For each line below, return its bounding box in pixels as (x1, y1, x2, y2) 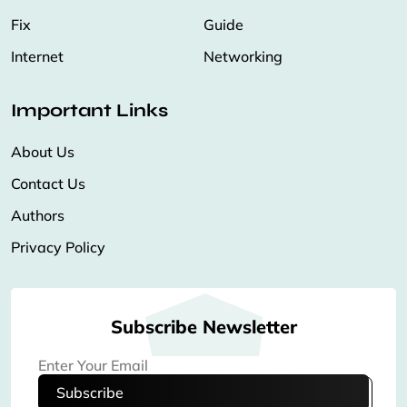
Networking (203, 47, 283, 66)
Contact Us (11, 174, 85, 194)
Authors (11, 206, 65, 225)
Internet (11, 47, 64, 66)
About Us (11, 143, 74, 162)
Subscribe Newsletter (110, 315, 297, 339)
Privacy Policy (11, 238, 105, 257)
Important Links (11, 99, 168, 123)
